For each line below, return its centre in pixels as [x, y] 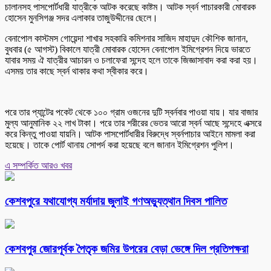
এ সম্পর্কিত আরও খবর [38, 165]
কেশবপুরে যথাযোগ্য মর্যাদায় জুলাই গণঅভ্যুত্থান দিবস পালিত [116, 201]
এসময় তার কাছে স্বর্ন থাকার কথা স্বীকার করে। [77, 71]
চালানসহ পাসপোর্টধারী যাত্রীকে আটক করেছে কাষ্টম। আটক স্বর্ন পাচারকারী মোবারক [130, 7]
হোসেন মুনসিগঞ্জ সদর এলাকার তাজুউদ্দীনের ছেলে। [81, 18]
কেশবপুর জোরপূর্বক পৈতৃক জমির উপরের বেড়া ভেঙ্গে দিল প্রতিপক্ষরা [127, 249]
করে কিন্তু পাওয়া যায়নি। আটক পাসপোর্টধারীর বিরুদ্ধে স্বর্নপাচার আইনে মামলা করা [130, 134]
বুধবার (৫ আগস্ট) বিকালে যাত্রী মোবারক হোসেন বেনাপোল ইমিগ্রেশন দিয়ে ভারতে [128, 49]
